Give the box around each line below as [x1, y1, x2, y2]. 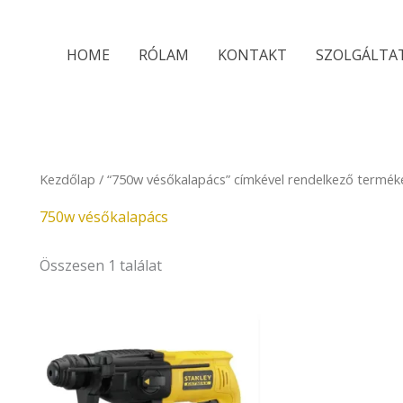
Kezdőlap [40, 170, 95, 188]
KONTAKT [217, 45, 287, 65]
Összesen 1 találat [40, 255, 162, 275]
